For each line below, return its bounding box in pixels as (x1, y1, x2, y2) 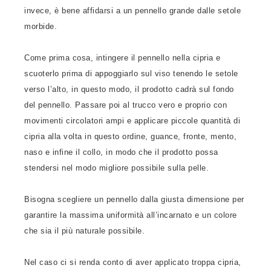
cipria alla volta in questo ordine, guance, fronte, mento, (24, 132, 237, 141)
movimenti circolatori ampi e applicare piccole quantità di (24, 116, 240, 125)
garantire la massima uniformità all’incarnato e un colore (24, 211, 237, 220)
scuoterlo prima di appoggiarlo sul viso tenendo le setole (24, 69, 238, 78)
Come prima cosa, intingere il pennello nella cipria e (24, 53, 221, 62)
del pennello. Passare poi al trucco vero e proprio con (24, 100, 227, 109)
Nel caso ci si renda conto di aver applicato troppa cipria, (24, 258, 241, 267)
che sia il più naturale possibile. (24, 226, 145, 235)
